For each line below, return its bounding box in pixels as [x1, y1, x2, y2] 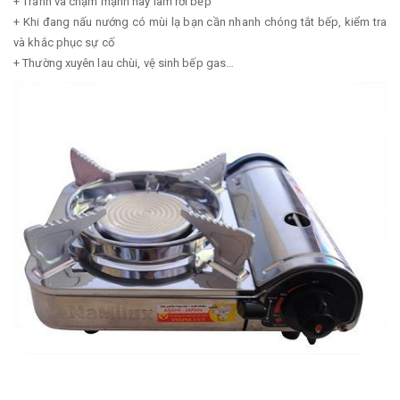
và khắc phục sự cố [13, 36, 114, 50]
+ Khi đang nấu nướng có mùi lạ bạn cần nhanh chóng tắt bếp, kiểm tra [13, 15, 387, 29]
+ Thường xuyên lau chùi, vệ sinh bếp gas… [13, 56, 235, 71]
